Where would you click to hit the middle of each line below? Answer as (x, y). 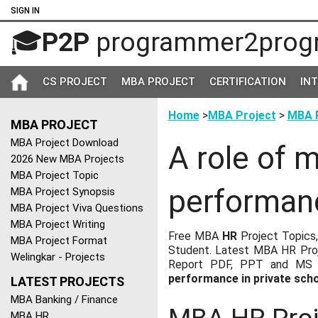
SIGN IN (25, 11)
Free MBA (195, 236)
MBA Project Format (59, 241)
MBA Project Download (65, 143)
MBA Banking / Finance (64, 300)
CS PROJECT (75, 82)
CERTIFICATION (248, 82)
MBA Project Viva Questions (77, 208)
